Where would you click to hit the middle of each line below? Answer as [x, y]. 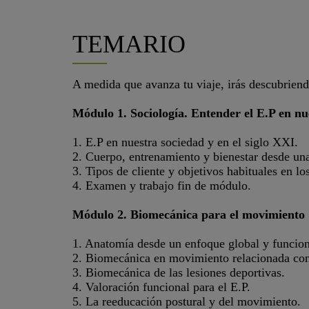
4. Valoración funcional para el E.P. [161, 287]
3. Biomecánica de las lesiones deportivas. [178, 272]
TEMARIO [129, 44]
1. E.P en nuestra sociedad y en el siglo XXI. [185, 142]
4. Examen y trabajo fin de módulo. [161, 186]
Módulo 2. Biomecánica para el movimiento [188, 215]
